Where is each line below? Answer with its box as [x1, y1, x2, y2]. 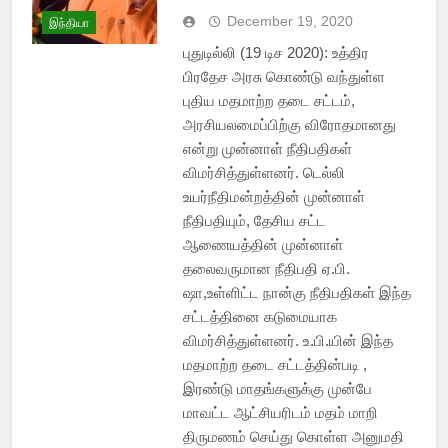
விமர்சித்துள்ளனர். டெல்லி [182, 164, 345, 182]
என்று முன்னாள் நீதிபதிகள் [182, 140, 352, 158]
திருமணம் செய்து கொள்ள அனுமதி [182, 428, 404, 446]
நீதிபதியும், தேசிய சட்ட [182, 212, 326, 230]
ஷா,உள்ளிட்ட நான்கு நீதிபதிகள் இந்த [182, 284, 411, 302]
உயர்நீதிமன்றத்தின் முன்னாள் [182, 188, 365, 206]
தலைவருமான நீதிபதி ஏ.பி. [182, 260, 350, 278]
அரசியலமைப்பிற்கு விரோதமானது [182, 116, 396, 134]
